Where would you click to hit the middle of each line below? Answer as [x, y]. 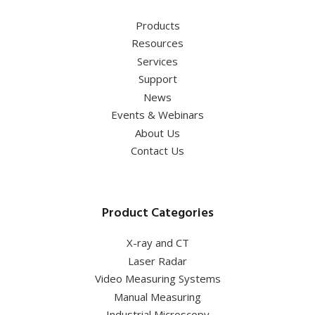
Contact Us [157, 151]
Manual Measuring [157, 296]
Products [157, 25]
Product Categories [157, 213]
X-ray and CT [157, 243]
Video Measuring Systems [157, 279]
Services [157, 61]
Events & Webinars [157, 115]
